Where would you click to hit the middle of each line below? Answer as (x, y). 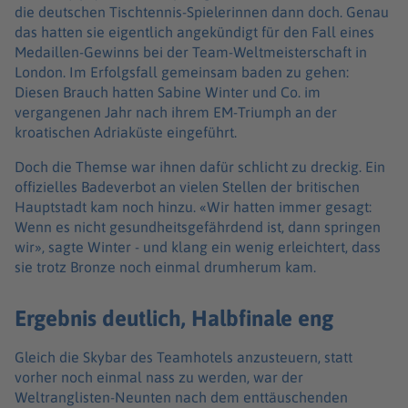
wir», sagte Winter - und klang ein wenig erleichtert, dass (198, 246)
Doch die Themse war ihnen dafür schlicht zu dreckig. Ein (200, 166)
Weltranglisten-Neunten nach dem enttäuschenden (181, 398)
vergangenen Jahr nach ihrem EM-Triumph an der (176, 112)
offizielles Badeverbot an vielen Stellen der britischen (187, 186)
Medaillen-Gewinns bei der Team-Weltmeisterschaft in (191, 51)
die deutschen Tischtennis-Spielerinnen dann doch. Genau (202, 11)
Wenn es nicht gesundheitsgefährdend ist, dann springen (198, 226)
